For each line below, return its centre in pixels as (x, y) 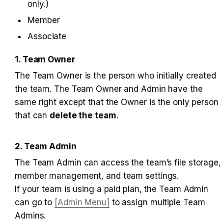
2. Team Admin (46, 146)
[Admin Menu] (82, 202)
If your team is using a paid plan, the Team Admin (112, 189)
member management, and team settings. (98, 176)
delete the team (83, 115)
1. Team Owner (45, 59)
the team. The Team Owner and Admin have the (109, 89)
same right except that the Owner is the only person (117, 102)
